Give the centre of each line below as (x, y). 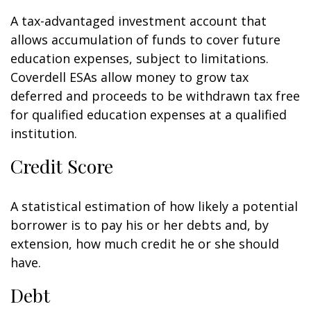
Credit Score (62, 166)
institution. (44, 133)
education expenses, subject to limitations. (140, 58)
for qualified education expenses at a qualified (149, 115)
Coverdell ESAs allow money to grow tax (129, 77)
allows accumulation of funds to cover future (145, 40)
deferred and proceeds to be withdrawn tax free (155, 96)
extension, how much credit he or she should (145, 244)
